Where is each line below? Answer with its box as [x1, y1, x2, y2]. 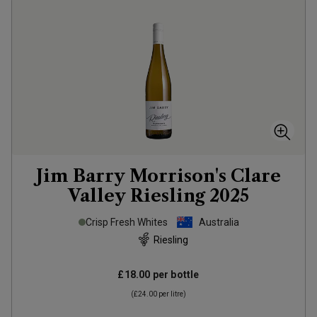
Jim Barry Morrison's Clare [36, 166, 281, 186]
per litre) [157, 290, 186, 298]
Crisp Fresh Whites [85, 217, 168, 228]
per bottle [150, 269, 200, 280]
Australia [198, 217, 239, 228]
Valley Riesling [68, 185, 205, 206]
